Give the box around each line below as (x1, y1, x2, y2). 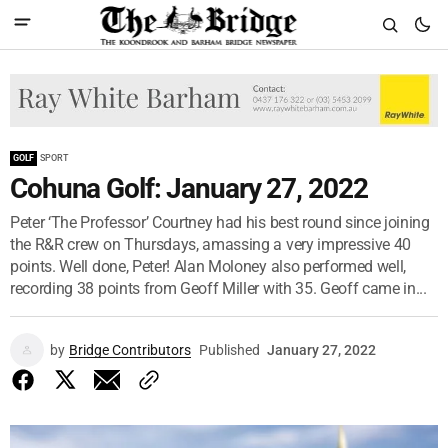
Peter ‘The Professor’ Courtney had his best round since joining (10, 212, 430, 232)
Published (199, 341, 260, 358)
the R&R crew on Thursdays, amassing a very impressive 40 (10, 234, 412, 254)
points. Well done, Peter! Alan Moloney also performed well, (10, 256, 407, 276)
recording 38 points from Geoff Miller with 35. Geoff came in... (10, 278, 427, 298)
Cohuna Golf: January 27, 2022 (10, 171, 368, 205)
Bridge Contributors (69, 341, 191, 358)
